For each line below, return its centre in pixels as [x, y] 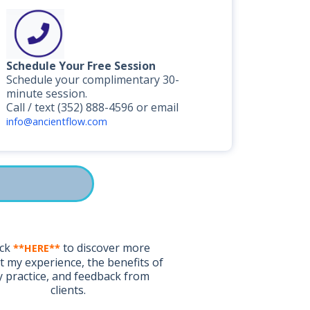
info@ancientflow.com [56, 121]
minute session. [46, 93]
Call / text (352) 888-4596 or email [92, 107]
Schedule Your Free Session [81, 65]
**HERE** [36, 248]
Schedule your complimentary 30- [92, 79]
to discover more [106, 247]
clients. [69, 290]
